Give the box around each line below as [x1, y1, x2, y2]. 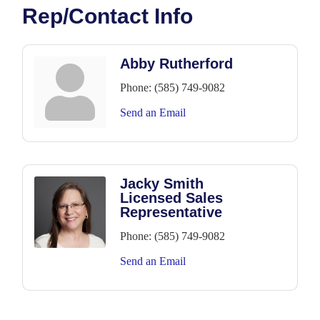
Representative [120, 204, 222, 221]
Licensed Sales [120, 190, 223, 206]
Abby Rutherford [120, 56, 233, 72]
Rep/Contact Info [22, 4, 193, 29]
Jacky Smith [120, 176, 204, 192]
